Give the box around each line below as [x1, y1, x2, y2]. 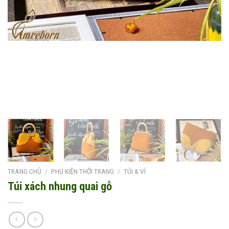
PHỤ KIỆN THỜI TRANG [51, 167, 114, 175]
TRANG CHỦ [8, 167, 41, 175]
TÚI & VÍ [124, 167, 146, 175]
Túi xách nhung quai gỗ [8, 179, 112, 193]
